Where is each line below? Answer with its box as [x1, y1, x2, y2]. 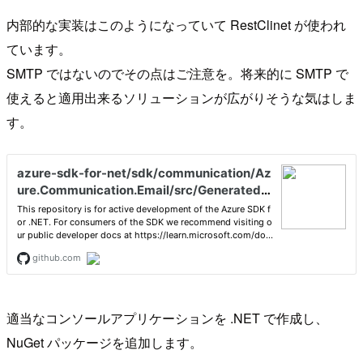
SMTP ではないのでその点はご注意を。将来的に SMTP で [6, 64, 348, 83]
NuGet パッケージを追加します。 [6, 333, 203, 352]
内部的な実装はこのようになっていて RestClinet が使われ [6, 15, 346, 35]
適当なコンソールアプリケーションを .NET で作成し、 [6, 309, 328, 328]
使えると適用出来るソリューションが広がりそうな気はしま [6, 88, 357, 108]
